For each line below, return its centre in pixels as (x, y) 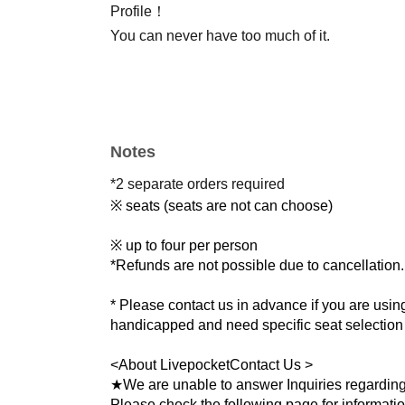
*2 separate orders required (198, 184)
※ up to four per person (184, 245)
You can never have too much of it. (220, 35)
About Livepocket (174, 364)
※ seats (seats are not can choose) (221, 205)
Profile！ (138, 11)
